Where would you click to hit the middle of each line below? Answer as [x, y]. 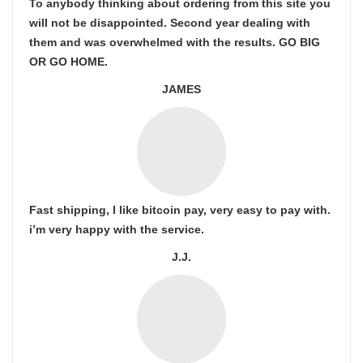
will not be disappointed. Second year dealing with [170, 23]
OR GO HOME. [68, 62]
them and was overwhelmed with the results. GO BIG [175, 42]
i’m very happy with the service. [117, 229]
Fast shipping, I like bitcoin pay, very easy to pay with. [180, 210]
